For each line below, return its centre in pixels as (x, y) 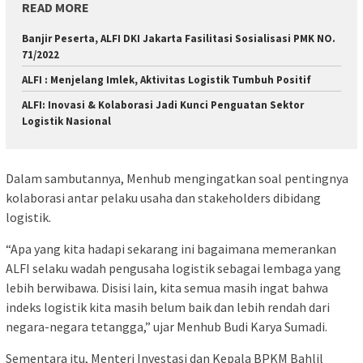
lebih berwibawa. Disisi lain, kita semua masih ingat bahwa (167, 288)
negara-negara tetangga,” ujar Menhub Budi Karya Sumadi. (167, 327)
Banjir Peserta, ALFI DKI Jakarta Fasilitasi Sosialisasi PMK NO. (179, 38)
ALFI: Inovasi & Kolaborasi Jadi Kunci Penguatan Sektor (163, 105)
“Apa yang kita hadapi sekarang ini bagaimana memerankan (171, 249)
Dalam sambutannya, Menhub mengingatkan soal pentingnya (177, 179)
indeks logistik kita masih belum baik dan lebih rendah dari (168, 307)
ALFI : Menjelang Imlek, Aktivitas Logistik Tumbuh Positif (167, 79)
